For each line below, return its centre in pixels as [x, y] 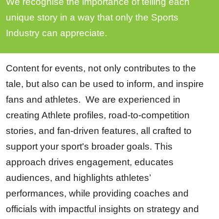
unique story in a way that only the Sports [92, 17]
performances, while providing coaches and [97, 193]
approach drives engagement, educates [90, 162]
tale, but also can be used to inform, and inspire [105, 84]
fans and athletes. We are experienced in [93, 99]
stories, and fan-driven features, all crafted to [99, 131]
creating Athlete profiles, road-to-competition [98, 115]
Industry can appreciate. [60, 33]
